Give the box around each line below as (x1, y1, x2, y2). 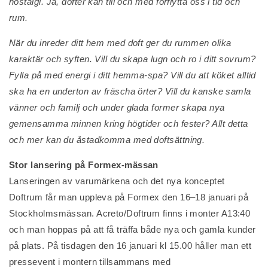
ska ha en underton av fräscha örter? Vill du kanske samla (9, 86, 251, 96)
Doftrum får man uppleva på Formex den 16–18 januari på (9, 192, 249, 202)
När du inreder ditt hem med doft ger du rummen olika (9, 38, 232, 48)
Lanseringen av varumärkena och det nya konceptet (9, 176, 225, 186)
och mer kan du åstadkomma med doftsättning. (9, 135, 205, 145)
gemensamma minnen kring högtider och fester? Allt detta (9, 118, 248, 129)
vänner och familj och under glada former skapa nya (9, 102, 225, 112)
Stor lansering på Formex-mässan (9, 160, 159, 170)
